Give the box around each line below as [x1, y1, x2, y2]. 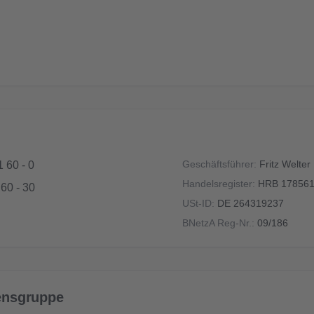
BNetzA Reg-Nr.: [182, 217, 254, 228]
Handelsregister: [182, 178, 255, 189]
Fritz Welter [259, 158, 310, 170]
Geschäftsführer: [182, 158, 257, 170]
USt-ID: [182, 198, 214, 209]
